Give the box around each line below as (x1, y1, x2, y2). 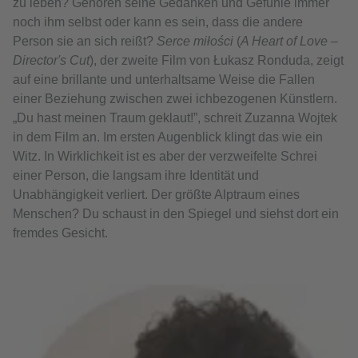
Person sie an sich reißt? (13, 34, 157, 49)
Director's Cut (13, 54, 89, 68)
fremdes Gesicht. (13, 226, 108, 241)
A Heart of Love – (241, 34, 338, 49)
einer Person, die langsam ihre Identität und (13, 169, 259, 183)
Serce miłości (157, 34, 233, 49)
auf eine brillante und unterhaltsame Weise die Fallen (13, 73, 315, 87)
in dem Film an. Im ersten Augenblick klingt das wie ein (13, 130, 323, 145)
